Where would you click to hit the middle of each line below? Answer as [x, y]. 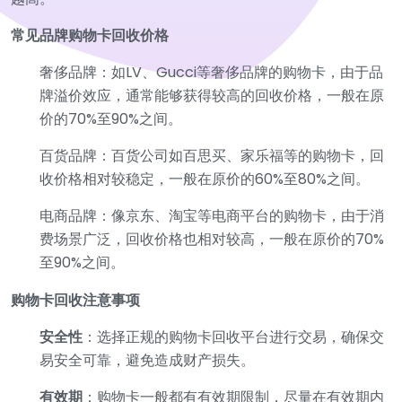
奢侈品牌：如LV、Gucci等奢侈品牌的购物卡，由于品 [211, 72]
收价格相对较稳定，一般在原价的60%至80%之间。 [205, 179]
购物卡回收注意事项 [75, 300]
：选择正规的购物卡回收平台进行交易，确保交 [233, 336]
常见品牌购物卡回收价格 [90, 35]
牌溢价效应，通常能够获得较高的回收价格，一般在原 [212, 95]
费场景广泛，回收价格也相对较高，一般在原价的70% [212, 239]
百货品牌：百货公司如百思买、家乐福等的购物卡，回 [212, 155]
